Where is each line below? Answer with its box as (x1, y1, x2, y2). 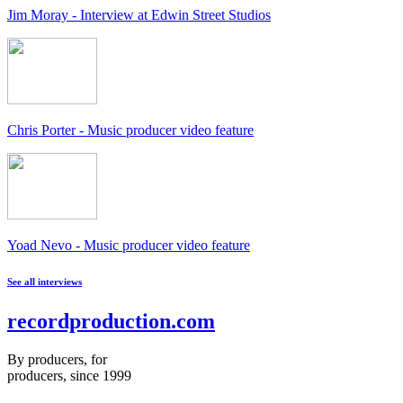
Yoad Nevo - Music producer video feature (7, 237, 250, 254)
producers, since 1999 (7, 367, 131, 383)
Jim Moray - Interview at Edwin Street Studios (7, 7, 271, 23)
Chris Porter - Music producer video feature (7, 122, 254, 139)
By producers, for (7, 351, 107, 367)
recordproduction (7, 309, 171, 334)
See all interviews (7, 276, 82, 288)
